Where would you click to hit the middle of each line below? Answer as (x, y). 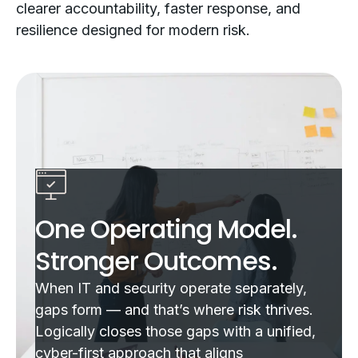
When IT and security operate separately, (171, 288)
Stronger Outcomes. (156, 261)
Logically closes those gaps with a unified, (175, 331)
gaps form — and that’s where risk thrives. (174, 310)
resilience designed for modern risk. (133, 30)
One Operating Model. (166, 229)
